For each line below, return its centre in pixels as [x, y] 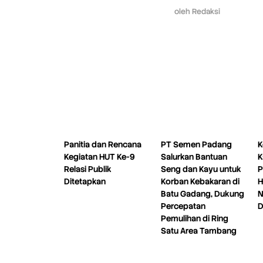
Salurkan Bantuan [194, 156]
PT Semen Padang [197, 144]
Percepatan [183, 206]
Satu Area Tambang [199, 230]
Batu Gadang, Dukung [203, 193]
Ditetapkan [85, 181]
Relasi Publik [88, 169]
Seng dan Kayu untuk [201, 169]
